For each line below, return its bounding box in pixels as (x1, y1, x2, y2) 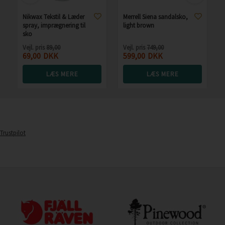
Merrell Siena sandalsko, (123, 12, 188, 21)
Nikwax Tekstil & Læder (23, 12, 85, 21)
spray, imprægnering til (23, 21, 86, 30)
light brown (123, 21, 155, 30)
